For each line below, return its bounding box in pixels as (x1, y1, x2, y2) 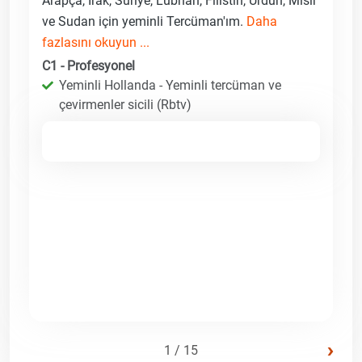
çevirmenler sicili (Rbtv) (59, 96, 192, 112)
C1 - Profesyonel (42, 57, 135, 74)
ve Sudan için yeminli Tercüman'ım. (42, 13, 246, 29)
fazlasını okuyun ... (42, 34, 149, 50)
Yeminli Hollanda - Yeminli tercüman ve (59, 77, 281, 93)
